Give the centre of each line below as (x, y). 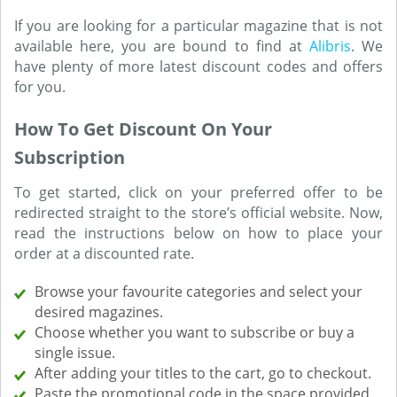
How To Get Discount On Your (143, 129)
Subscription (70, 157)
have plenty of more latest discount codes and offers (198, 66)
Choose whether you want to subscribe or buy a (195, 332)
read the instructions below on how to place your (198, 233)
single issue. (75, 353)
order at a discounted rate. (104, 253)
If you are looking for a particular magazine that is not (198, 26)
